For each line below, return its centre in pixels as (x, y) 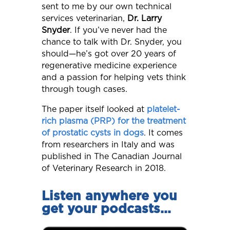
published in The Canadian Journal (111, 157)
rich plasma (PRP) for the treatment (113, 121)
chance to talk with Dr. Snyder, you (111, 42)
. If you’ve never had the (118, 31)
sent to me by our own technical (106, 7)
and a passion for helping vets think (113, 78)
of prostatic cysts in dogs (92, 133)
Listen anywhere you (109, 197)
